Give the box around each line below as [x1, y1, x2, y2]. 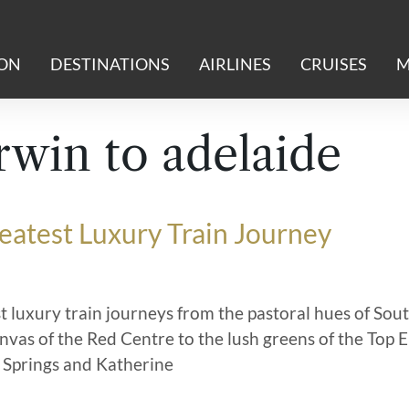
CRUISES [300, 55, 367, 74]
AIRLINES [199, 55, 271, 74]
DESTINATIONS [50, 55, 170, 74]
